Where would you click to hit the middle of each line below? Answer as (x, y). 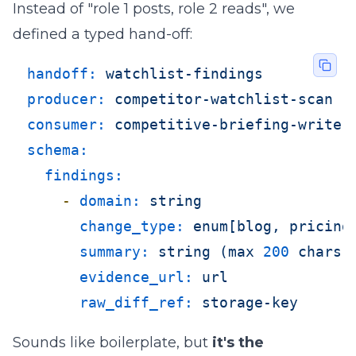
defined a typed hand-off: (103, 34)
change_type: (132, 226)
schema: (58, 150)
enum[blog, (237, 226)
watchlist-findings (184, 74)
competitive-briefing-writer (232, 124)
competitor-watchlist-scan (224, 99)
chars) (324, 252)
